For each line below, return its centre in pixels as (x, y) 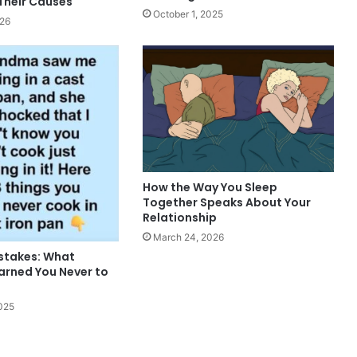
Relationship (179, 217)
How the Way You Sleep (210, 187)
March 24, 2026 (188, 237)
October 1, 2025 (188, 14)
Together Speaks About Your (226, 202)
